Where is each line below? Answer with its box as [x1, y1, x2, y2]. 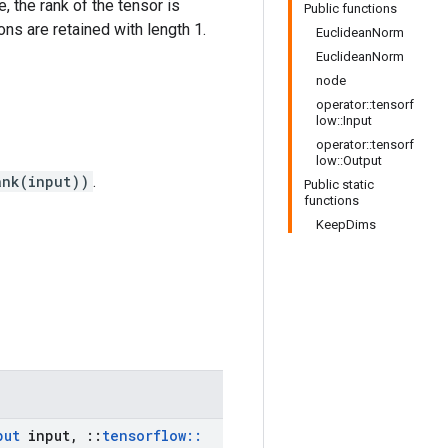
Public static [304, 177, 374, 192]
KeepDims [316, 217, 376, 232]
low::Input [316, 113, 372, 128]
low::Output [316, 153, 382, 168]
